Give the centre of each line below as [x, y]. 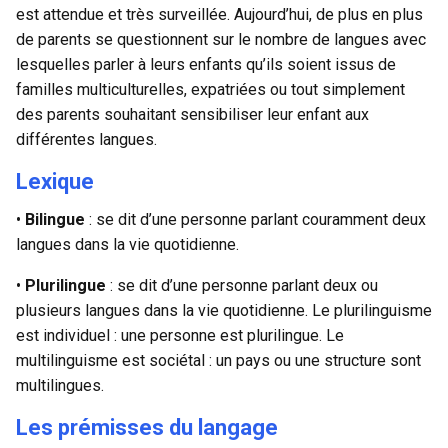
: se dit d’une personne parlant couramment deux [257, 219]
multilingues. [60, 385]
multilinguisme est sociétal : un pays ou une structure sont [218, 360]
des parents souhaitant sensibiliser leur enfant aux [192, 114]
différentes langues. [86, 139]
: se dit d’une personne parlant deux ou [244, 285]
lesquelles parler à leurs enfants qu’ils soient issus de [206, 64]
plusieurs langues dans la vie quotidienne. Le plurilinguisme [224, 310]
